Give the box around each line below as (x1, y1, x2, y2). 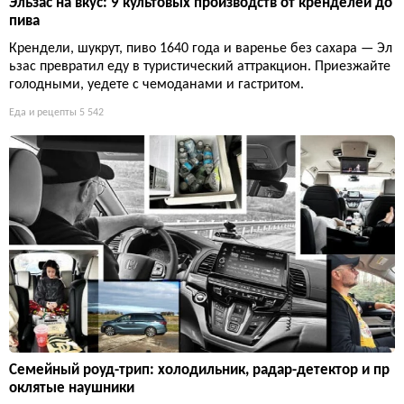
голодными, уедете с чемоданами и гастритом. (9, 78, 304, 93)
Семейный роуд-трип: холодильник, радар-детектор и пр (9, 363, 390, 379)
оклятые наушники (9, 381, 134, 397)
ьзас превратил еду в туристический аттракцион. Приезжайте (9, 60, 390, 75)
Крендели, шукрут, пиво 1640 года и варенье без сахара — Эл (9, 41, 392, 57)
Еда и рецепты (9, 107, 77, 119)
